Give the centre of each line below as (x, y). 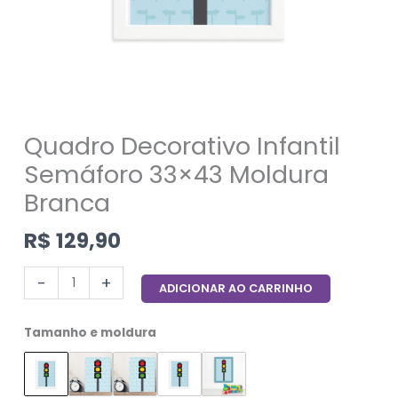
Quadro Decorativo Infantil (183, 146)
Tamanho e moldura (91, 332)
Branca (68, 203)
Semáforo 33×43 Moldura (177, 174)
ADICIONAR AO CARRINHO (236, 289)
